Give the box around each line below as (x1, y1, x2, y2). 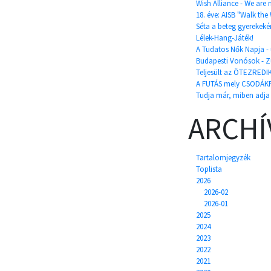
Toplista (196, 164, 222, 174)
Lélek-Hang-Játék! (196, 33, 253, 43)
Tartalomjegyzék (196, 152, 250, 163)
